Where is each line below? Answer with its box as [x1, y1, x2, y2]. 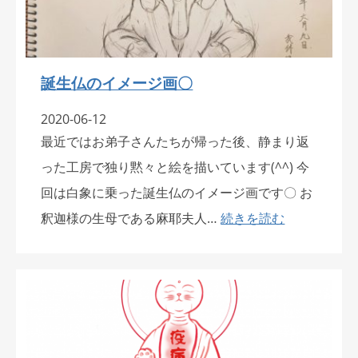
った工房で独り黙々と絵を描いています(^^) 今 [41, 158, 310, 177]
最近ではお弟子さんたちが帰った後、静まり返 [41, 133, 310, 151]
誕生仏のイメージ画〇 [41, 73, 193, 93]
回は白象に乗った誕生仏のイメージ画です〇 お [41, 184, 313, 202]
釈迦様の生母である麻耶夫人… [41, 209, 221, 228]
